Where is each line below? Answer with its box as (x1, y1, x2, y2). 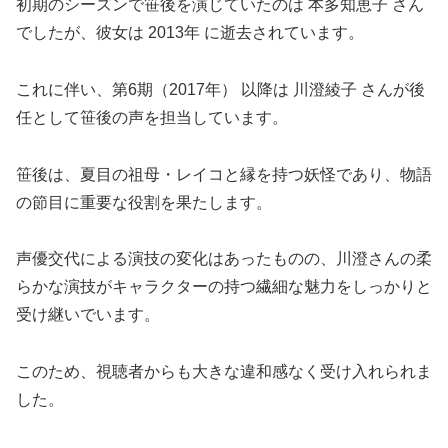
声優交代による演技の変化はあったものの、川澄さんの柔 (16, 250, 432, 268)
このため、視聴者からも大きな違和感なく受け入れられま (16, 363, 432, 381)
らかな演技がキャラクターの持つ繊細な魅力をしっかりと (16, 278, 432, 296)
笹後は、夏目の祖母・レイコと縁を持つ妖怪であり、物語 (16, 165, 432, 183)
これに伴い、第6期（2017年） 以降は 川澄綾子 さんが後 (16, 80, 425, 98)
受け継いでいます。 (16, 306, 160, 324)
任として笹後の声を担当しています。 (16, 108, 288, 126)
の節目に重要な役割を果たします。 (16, 193, 272, 211)
